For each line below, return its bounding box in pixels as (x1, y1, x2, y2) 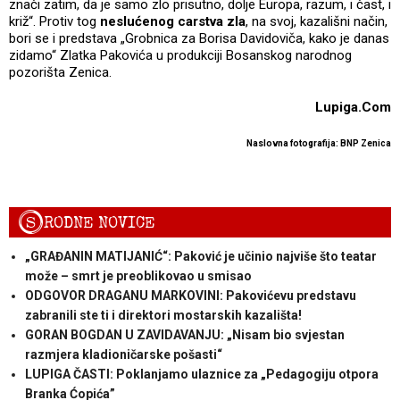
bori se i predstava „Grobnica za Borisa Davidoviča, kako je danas (9, 30, 389, 47)
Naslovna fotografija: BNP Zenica (246, 138, 391, 149)
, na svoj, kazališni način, (246, 13, 387, 30)
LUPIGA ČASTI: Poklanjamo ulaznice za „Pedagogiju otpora (24, 367, 379, 382)
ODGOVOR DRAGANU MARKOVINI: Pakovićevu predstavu (24, 288, 356, 304)
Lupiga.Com (315, 99, 391, 116)
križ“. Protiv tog (9, 13, 100, 30)
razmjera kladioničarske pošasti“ (24, 347, 222, 362)
